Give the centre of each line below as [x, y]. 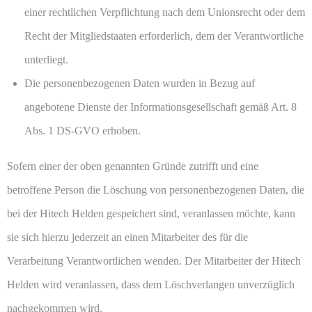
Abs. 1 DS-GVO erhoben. [83, 131]
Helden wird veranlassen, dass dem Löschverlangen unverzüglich [151, 285]
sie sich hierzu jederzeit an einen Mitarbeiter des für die [127, 237]
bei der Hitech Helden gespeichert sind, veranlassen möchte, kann [151, 214]
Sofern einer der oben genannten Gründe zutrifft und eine [133, 166]
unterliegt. [46, 60]
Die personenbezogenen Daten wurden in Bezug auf [140, 84]
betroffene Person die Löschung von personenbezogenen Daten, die [156, 190]
